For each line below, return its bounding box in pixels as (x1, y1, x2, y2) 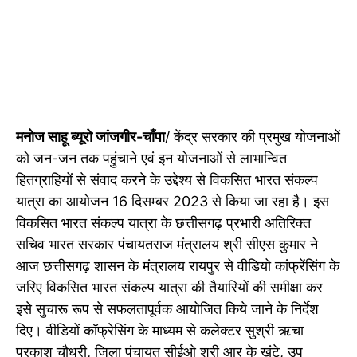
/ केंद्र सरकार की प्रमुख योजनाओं (165, 128, 340, 146)
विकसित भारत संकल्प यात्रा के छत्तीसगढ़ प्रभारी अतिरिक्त (16, 214, 311, 232)
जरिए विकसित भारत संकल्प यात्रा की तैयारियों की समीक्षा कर (16, 279, 323, 296)
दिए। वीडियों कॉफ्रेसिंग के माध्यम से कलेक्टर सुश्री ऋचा (16, 322, 304, 339)
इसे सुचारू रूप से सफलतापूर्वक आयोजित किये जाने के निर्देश (16, 300, 319, 318)
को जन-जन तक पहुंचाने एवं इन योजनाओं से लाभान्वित (16, 150, 287, 167)
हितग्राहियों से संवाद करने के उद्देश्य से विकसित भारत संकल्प (16, 171, 318, 189)
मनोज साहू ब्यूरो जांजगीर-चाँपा (16, 128, 165, 146)
